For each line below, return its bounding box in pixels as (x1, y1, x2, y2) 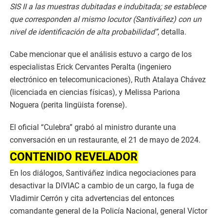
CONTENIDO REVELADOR (10, 150, 138, 163)
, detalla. (158, 27, 186, 36)
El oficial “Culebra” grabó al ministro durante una (10, 123, 176, 132)
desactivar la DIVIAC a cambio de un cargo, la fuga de (10, 181, 194, 190)
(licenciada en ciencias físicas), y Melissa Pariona (10, 88, 180, 97)
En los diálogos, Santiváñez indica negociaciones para (10, 168, 196, 178)
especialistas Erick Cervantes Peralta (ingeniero (10, 62, 171, 72)
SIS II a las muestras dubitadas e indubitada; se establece (10, 2, 206, 11)
